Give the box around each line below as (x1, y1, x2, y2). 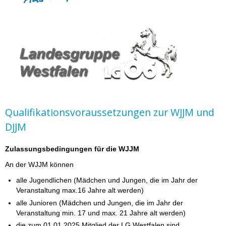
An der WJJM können (5, 160, 74, 169)
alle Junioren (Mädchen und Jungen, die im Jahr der (16, 198, 184, 207)
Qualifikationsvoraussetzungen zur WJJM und (5, 105, 214, 119)
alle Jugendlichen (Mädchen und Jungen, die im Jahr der (16, 176, 198, 185)
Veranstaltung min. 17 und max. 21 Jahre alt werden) (16, 208, 186, 217)
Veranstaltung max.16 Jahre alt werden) (16, 186, 144, 195)
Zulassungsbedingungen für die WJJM (5, 145, 139, 153)
